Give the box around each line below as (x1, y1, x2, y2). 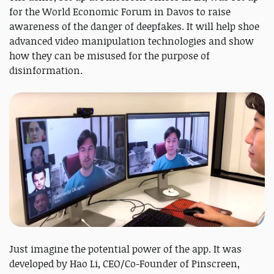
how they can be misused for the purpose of (9, 49, 210, 63)
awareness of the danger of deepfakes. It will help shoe (9, 20, 259, 34)
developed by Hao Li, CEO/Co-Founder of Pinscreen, (9, 256, 240, 270)
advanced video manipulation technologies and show (9, 34, 254, 48)
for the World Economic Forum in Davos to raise (9, 5, 231, 19)
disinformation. (9, 64, 85, 78)
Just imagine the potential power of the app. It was (9, 242, 242, 256)
